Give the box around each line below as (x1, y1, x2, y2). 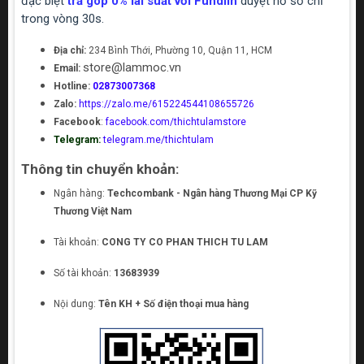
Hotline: (54, 80, 93, 93)
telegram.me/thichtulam (103, 134, 214, 146)
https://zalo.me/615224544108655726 (79, 98, 254, 110)
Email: (54, 63, 83, 75)
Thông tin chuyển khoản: (21, 161, 179, 178)
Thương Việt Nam (54, 206, 132, 218)
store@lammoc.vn (83, 60, 181, 76)
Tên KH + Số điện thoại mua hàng (98, 298, 249, 310)
